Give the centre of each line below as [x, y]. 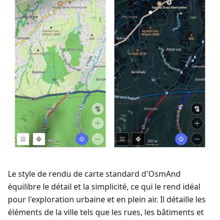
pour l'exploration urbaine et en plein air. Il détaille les [107, 200]
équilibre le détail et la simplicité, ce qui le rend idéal [104, 187]
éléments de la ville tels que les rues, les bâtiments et [106, 212]
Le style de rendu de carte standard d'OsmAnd [94, 174]
